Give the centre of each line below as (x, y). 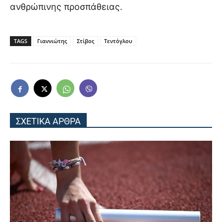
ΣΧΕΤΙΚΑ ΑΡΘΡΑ (48, 121)
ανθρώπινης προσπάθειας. (66, 7)
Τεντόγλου (118, 41)
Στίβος (85, 41)
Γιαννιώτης (52, 41)
